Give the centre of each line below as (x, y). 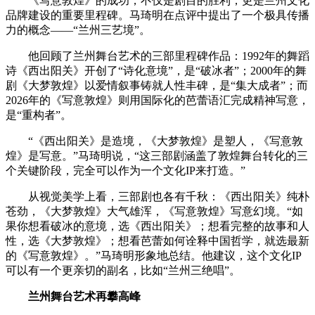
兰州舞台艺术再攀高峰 (84, 297)
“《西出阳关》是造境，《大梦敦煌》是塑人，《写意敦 (166, 141)
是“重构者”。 (39, 115)
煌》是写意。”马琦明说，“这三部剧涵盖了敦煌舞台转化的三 (157, 156)
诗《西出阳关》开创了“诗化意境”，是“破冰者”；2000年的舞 (156, 71)
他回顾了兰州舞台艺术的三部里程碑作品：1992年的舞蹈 (169, 56)
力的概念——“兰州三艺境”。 (78, 30)
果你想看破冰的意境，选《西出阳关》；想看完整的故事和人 (157, 226)
